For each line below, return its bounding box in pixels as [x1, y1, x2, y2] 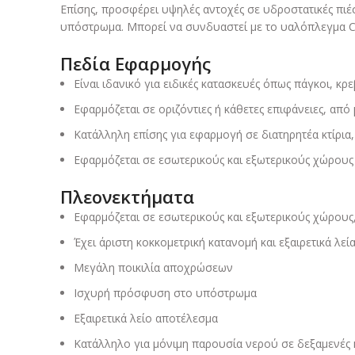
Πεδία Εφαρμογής [60, 52, 211, 76]
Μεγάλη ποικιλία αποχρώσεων [74, 260, 233, 276]
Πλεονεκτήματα [60, 185, 194, 209]
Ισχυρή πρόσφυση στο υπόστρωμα [74, 285, 257, 301]
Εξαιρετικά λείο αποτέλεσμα [74, 311, 218, 326]
